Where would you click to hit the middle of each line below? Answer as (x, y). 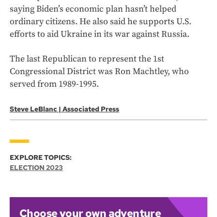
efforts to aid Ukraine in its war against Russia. (100, 34)
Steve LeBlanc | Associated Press (64, 109)
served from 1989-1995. (54, 84)
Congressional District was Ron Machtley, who (99, 72)
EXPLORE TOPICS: (41, 158)
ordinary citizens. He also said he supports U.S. (101, 22)
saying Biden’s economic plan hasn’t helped (93, 9)
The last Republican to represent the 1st (87, 59)
